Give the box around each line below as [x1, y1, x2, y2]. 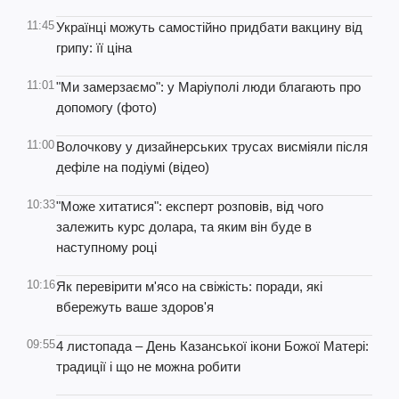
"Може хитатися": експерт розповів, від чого [56, 199, 323, 214]
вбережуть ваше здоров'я [56, 299, 214, 314]
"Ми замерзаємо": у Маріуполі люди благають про [56, 79, 361, 94]
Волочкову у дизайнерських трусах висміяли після [56, 139, 368, 154]
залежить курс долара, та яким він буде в [56, 219, 312, 234]
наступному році [56, 240, 157, 255]
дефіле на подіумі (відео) [56, 159, 209, 175]
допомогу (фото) [56, 100, 157, 115]
